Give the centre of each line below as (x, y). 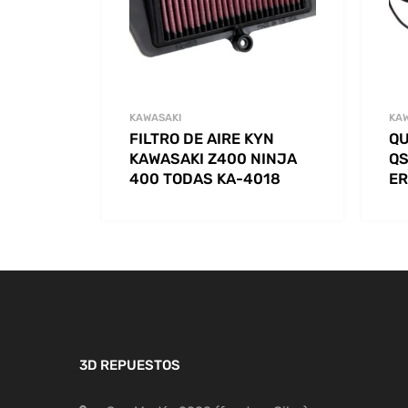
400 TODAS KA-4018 (205, 178)
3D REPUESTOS (130, 366)
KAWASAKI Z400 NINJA (213, 158)
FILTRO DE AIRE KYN (202, 138)
